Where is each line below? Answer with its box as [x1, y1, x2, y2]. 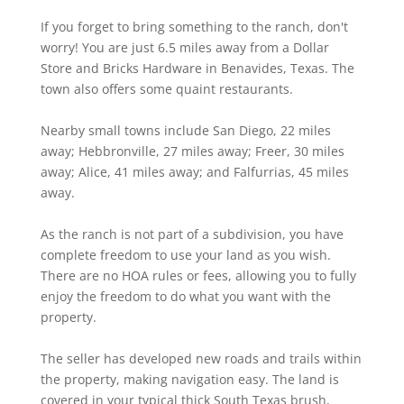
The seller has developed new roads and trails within [40, 350, 362, 368]
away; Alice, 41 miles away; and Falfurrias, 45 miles [40, 163, 349, 181]
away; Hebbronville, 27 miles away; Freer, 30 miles [40, 142, 344, 161]
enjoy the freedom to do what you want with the [40, 288, 331, 306]
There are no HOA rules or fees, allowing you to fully [40, 267, 356, 285]
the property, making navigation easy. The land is [40, 371, 339, 389]
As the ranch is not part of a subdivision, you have [40, 225, 344, 243]
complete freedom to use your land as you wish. [40, 246, 331, 264]
